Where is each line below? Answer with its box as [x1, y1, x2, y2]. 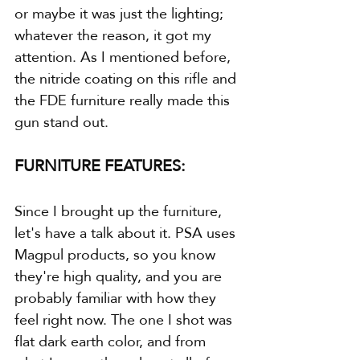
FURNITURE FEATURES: [14, 150, 186, 182]
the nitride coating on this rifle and [14, 65, 240, 92]
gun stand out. [14, 108, 108, 136]
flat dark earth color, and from [14, 328, 210, 355]
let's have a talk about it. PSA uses [14, 219, 239, 247]
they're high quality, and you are [14, 263, 226, 290]
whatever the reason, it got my [14, 22, 215, 49]
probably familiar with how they [14, 284, 220, 312]
